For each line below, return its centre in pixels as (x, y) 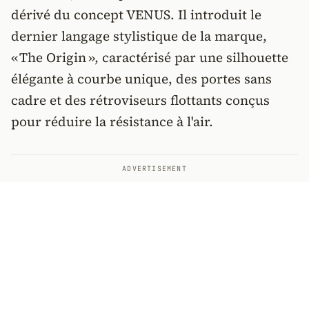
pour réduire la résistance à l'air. (112, 121)
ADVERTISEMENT (154, 169)
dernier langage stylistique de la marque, (139, 36)
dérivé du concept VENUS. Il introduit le (136, 14)
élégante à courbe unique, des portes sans (141, 79)
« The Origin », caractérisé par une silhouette (150, 57)
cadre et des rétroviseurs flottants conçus (140, 100)
